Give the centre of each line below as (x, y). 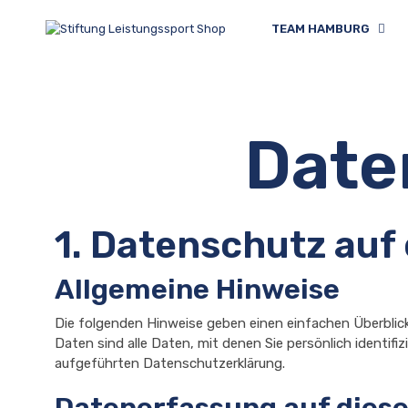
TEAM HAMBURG (321, 29)
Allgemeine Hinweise (197, 289)
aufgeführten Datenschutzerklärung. (170, 363)
